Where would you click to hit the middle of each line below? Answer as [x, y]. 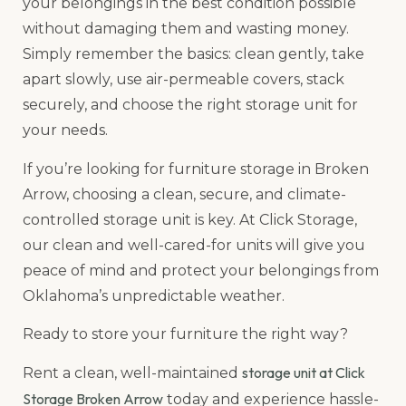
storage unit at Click [304, 373]
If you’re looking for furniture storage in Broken [196, 169]
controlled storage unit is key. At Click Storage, [190, 219]
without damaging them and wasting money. [186, 29]
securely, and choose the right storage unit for [190, 105]
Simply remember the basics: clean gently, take [193, 54]
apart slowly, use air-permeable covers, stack [184, 80]
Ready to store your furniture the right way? [185, 333]
